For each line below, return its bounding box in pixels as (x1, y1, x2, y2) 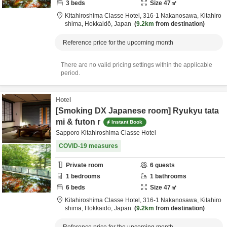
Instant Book (111, 119, 142, 125)
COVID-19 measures (59, 142, 118, 149)
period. (61, 69, 80, 77)
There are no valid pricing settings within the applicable (61, 61, 212, 68)
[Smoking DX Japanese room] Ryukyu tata (56, 106, 219, 115)
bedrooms (69, 173, 100, 180)
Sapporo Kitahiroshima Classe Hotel (56, 129, 156, 136)
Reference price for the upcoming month (63, 39, 173, 46)
